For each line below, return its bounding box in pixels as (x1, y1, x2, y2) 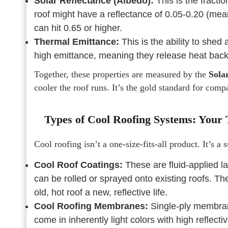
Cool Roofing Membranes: (34, 201, 148, 211)
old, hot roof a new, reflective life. (34, 187, 167, 197)
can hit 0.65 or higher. (34, 23, 122, 33)
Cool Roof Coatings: (34, 160, 123, 170)
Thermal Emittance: (34, 37, 119, 47)
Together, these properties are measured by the (34, 69, 209, 79)
